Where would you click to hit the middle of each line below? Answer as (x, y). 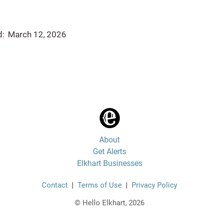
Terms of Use (100, 185)
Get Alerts (110, 151)
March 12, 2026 (37, 34)
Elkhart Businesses (110, 163)
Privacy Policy (154, 185)
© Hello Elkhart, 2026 (109, 203)
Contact (55, 185)
